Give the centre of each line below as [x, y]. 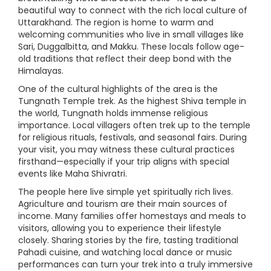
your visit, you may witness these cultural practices [126, 150]
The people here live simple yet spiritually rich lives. [126, 192]
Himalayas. [41, 71]
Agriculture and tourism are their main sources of [123, 204]
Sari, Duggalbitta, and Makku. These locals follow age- [131, 47]
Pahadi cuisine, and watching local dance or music [125, 253]
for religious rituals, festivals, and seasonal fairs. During [132, 138]
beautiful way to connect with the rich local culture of [133, 11]
